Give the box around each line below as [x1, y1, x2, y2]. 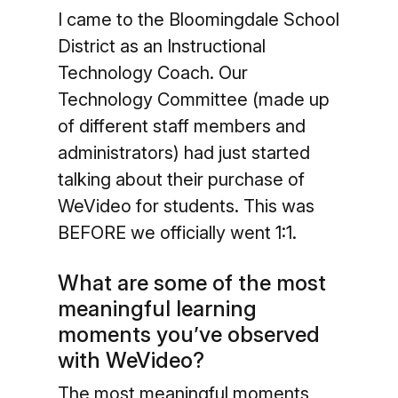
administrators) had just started [57, 142, 310, 163]
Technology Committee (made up [57, 89, 330, 110]
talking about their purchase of [57, 169, 305, 190]
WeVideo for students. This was [57, 195, 314, 217]
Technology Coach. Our [57, 62, 248, 84]
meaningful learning [57, 296, 257, 322]
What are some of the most [57, 270, 326, 296]
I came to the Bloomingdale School [57, 9, 339, 30]
